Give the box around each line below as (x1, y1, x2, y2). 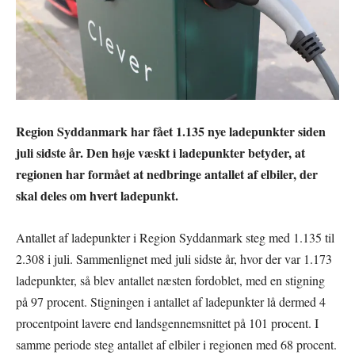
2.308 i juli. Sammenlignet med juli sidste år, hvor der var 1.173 (16, 250, 332, 267)
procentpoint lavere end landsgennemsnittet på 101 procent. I (16, 315, 319, 331)
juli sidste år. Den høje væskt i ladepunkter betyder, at (16, 143, 305, 162)
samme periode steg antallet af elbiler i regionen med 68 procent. (16, 336, 337, 353)
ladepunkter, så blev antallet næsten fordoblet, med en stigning (16, 272, 325, 288)
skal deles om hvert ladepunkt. (16, 186, 178, 204)
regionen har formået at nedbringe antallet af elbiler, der (16, 165, 318, 183)
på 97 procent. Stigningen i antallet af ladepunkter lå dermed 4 (16, 293, 326, 310)
